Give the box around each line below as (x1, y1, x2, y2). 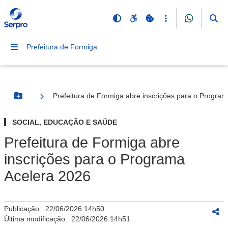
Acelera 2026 (4, 168, 91, 184)
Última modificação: (4, 215, 71, 223)
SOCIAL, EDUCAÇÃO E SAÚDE (12, 118, 117, 126)
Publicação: (4, 205, 45, 213)
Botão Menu (17, 96, 60, 104)
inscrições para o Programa (4, 151, 185, 167)
